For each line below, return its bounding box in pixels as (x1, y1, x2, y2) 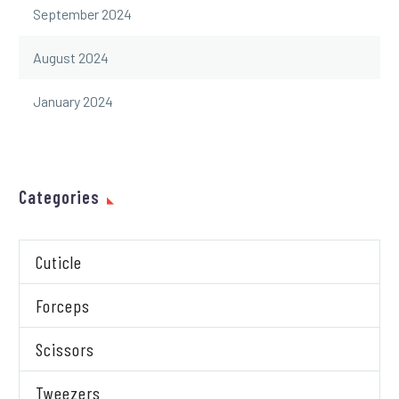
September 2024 (33, 4, 132, 22)
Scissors (36, 338, 94, 360)
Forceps (36, 294, 90, 316)
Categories (19, 185, 100, 208)
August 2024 (33, 48, 109, 66)
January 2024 (33, 92, 113, 110)
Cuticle (36, 250, 82, 273)
